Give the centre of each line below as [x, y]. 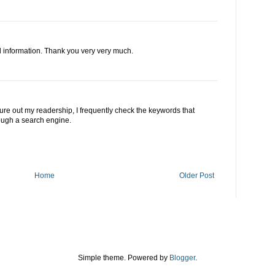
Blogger [182, 258]
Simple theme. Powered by [124, 258]
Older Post [197, 176]
